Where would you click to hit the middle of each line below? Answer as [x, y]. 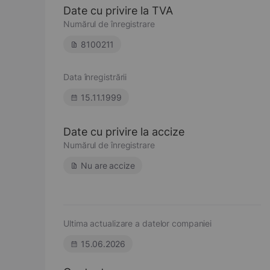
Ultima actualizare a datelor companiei [138, 223]
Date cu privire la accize [124, 132]
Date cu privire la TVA [118, 11]
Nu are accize [108, 165]
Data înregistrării [95, 77]
